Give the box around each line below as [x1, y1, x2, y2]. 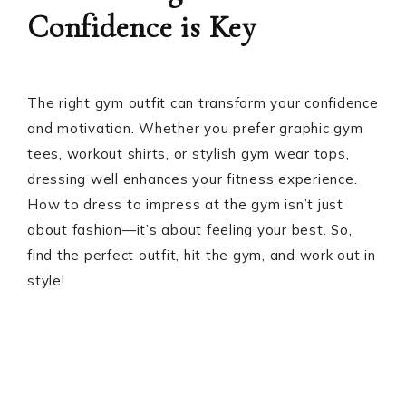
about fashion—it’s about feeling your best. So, [27, 221, 353, 238]
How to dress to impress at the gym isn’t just [27, 196, 343, 213]
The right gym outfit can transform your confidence [27, 94, 379, 111]
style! [27, 272, 65, 289]
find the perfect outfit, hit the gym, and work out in [27, 246, 376, 264]
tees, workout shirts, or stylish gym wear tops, [27, 145, 350, 162]
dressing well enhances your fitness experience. [27, 170, 358, 188]
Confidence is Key [27, 9, 256, 46]
